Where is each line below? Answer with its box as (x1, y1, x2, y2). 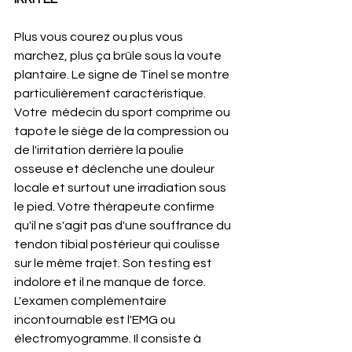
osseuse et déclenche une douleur (14, 163, 217, 176)
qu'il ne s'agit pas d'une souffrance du (14, 219, 233, 233)
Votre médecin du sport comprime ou (14, 106, 233, 119)
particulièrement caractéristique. (14, 87, 208, 101)
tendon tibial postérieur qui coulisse (14, 238, 222, 251)
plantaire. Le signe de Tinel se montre (14, 68, 232, 82)
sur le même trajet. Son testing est (14, 257, 217, 270)
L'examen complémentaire (14, 295, 169, 308)
